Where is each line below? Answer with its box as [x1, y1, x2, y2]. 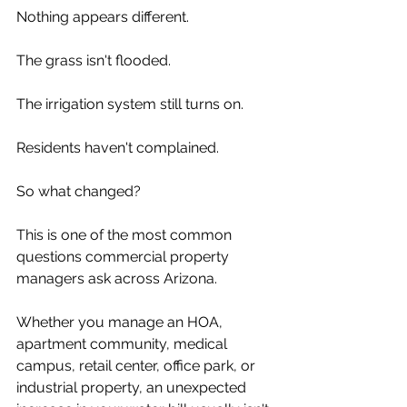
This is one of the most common [16, 226, 235, 244]
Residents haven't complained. [16, 139, 219, 157]
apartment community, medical [16, 335, 231, 353]
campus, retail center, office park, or [16, 357, 259, 375]
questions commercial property [16, 248, 233, 266]
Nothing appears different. [16, 8, 189, 26]
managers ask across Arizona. [16, 270, 217, 288]
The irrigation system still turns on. [16, 95, 243, 114]
